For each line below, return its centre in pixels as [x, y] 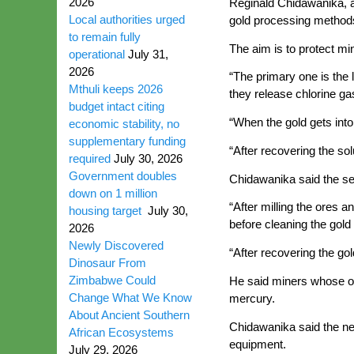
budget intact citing [117, 106]
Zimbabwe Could [112, 280]
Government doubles [123, 176]
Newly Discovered [116, 245]
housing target [107, 211]
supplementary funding [127, 141]
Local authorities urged [127, 19]
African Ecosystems [123, 332]
